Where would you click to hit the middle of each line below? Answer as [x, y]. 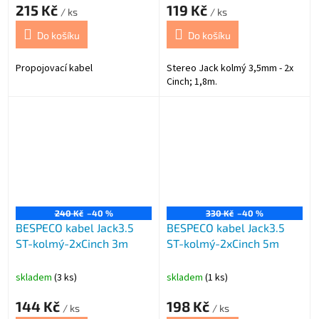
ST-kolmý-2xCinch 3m [72, 243]
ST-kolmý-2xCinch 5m [223, 243]
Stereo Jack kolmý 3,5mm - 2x [230, 69]
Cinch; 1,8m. [192, 82]
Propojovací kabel [54, 69]
